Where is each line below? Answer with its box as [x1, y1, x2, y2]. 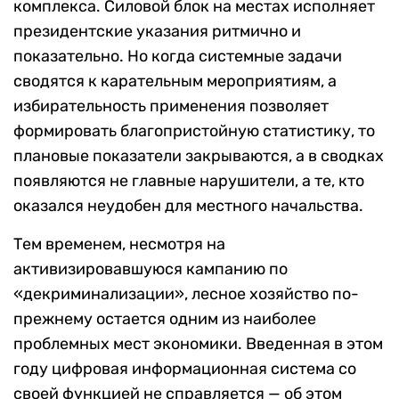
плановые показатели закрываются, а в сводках [13, 145, 384, 166]
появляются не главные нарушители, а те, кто [13, 170, 364, 191]
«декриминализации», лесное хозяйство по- [13, 283, 359, 304]
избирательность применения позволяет [13, 95, 329, 116]
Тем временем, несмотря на [13, 233, 225, 254]
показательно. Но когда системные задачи [13, 45, 342, 66]
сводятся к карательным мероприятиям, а [13, 70, 337, 91]
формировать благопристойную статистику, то [13, 120, 375, 141]
